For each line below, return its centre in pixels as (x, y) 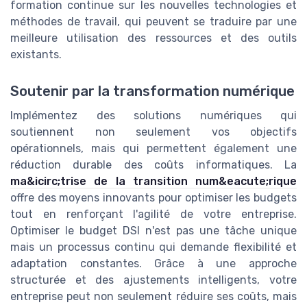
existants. (36, 54)
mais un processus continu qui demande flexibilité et (153, 247)
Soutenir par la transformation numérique (152, 91)
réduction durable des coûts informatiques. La (153, 164)
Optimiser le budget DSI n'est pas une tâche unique (153, 230)
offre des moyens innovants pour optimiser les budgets (153, 197)
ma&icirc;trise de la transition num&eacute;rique (153, 181)
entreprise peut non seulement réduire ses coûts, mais (153, 296)
